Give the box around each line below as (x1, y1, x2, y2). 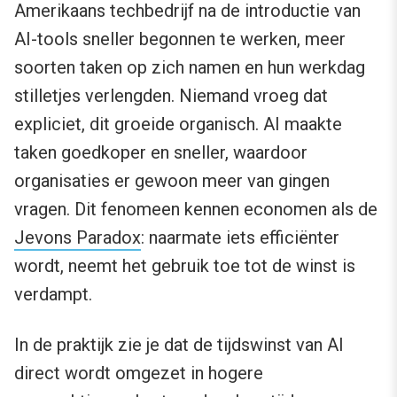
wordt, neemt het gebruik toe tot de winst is (14, 255, 355, 277)
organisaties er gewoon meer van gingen (14, 170, 330, 192)
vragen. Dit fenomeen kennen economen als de (14, 198, 378, 221)
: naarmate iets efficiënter (141, 227, 339, 249)
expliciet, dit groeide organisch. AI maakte (14, 113, 342, 136)
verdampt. (14, 284, 92, 306)
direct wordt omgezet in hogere (14, 362, 263, 385)
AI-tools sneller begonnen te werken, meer (14, 28, 346, 51)
